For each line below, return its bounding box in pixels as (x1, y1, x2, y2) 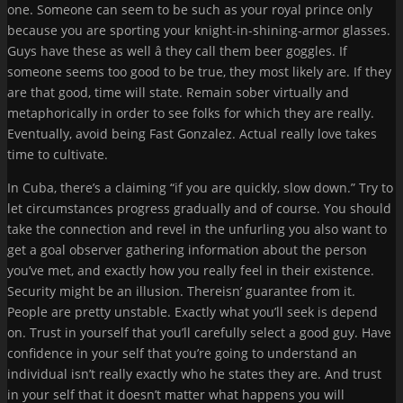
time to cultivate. (7, 145, 108, 163)
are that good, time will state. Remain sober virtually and (7, 83, 349, 101)
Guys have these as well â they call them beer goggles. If (7, 41, 347, 59)
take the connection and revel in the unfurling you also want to (7, 219, 387, 237)
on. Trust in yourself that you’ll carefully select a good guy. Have (7, 323, 391, 341)
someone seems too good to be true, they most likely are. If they (7, 62, 391, 80)
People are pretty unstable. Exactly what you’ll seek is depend (7, 302, 378, 320)
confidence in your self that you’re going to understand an (7, 344, 357, 362)
